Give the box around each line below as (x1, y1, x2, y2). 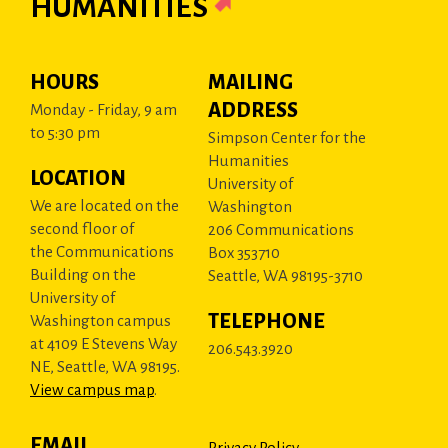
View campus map (30, 381, 154, 398)
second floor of (30, 220, 134, 237)
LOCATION (30, 167, 126, 189)
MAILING (208, 71, 294, 93)
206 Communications (208, 221, 355, 238)
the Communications (30, 243, 174, 260)
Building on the (30, 266, 136, 283)
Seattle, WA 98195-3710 (208, 267, 364, 284)
